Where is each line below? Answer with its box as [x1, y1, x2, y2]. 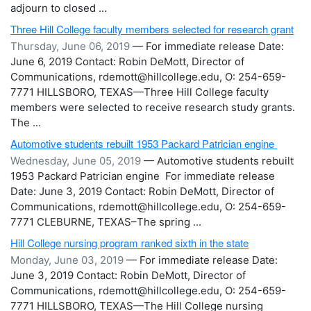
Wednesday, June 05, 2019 [10, 154, 144, 167]
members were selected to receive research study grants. [10, 101, 295, 114]
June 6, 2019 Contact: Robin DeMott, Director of [10, 55, 244, 68]
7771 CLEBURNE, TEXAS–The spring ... [10, 215, 201, 228]
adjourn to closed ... [10, 1, 107, 15]
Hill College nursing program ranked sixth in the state [10, 235, 249, 250]
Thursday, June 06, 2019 [10, 40, 133, 53]
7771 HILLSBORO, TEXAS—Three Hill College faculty [10, 85, 269, 99]
